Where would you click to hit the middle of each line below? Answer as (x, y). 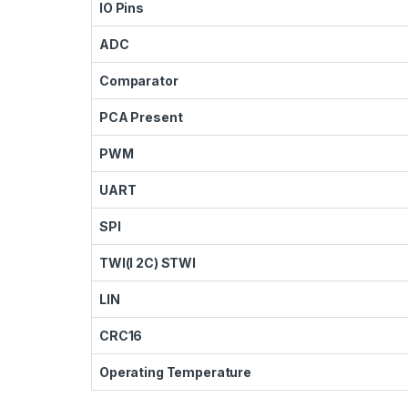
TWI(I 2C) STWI (148, 262)
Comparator (139, 80)
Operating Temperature (176, 372)
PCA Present (141, 117)
